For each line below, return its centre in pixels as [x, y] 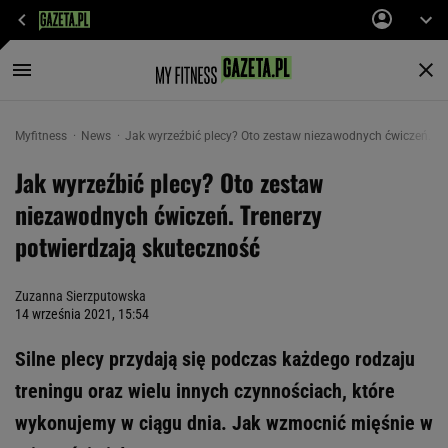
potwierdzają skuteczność [137, 246]
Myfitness [42, 136]
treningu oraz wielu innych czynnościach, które [205, 391]
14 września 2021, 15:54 [82, 314]
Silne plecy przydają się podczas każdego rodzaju [215, 359]
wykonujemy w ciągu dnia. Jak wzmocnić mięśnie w [224, 423]
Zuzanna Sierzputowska [80, 296]
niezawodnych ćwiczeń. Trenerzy [168, 214]
